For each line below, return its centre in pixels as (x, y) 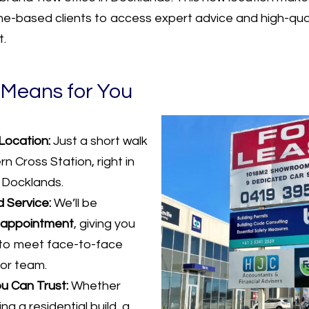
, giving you (104, 224)
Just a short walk (99, 141)
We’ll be (74, 203)
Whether (94, 286)
